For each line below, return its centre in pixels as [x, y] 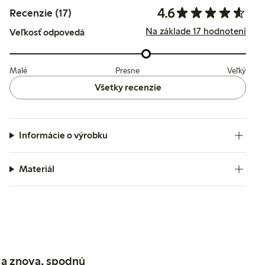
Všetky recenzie [128, 87]
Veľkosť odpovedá [47, 32]
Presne [127, 71]
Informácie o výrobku [63, 135]
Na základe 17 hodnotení [196, 31]
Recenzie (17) [41, 13]
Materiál [36, 169]
